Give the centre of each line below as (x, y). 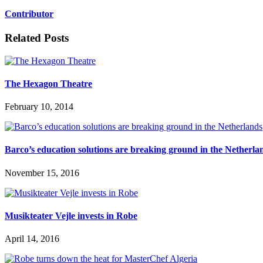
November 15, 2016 (42, 173)
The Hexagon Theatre (48, 83)
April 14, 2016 (32, 239)
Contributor (29, 14)
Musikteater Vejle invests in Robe (71, 215)
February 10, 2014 (39, 107)
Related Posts (37, 38)
